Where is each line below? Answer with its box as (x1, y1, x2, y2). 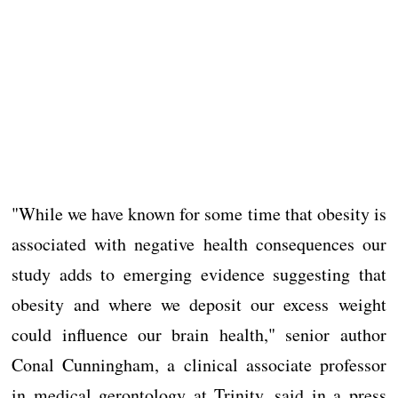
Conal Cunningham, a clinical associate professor (12, 353, 386, 377)
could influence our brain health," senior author (12, 322, 386, 346)
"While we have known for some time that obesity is (12, 202, 386, 226)
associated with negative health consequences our (12, 232, 386, 256)
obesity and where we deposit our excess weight (12, 292, 386, 316)
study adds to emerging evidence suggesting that (12, 262, 386, 286)
